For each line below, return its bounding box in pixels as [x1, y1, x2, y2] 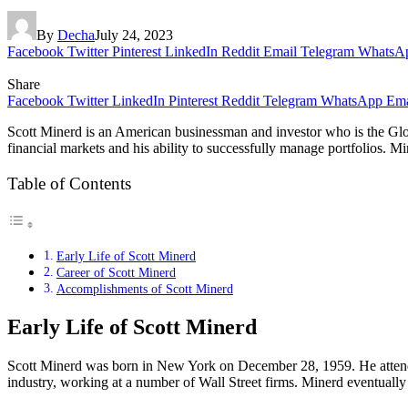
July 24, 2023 [95, 26, 173, 43]
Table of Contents [7, 174, 131, 194]
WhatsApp [321, 92, 382, 108]
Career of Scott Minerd [56, 265, 176, 280]
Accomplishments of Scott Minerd [56, 281, 233, 297]
